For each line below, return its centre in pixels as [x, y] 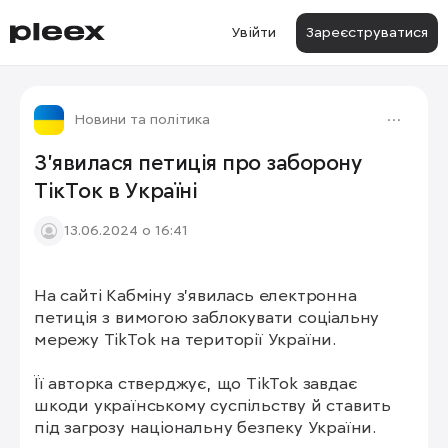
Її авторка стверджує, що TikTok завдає [196, 384]
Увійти [253, 32]
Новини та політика [142, 119]
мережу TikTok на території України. [185, 340]
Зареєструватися [367, 32]
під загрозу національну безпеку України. [205, 428]
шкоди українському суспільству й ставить [212, 406]
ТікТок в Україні [115, 192]
